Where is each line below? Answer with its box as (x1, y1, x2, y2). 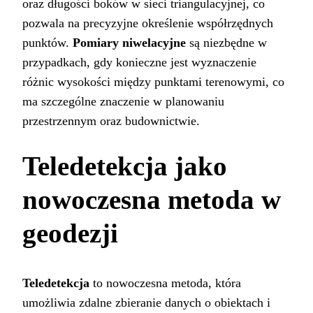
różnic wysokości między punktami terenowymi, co (22, 75, 284, 89)
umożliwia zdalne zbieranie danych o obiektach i (22, 295, 270, 310)
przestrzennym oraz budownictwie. (22, 114, 200, 129)
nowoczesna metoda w (22, 184, 281, 215)
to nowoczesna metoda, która (89, 275, 241, 290)
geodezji (22, 218, 118, 249)
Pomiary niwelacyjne (73, 36, 186, 50)
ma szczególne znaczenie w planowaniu (22, 94, 224, 109)
